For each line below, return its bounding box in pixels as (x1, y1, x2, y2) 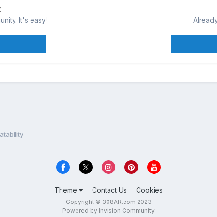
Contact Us (92, 186, 127, 194)
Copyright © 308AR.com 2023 (65, 198, 152, 205)
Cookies (136, 186, 163, 194)
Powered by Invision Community (62, 206, 155, 214)
